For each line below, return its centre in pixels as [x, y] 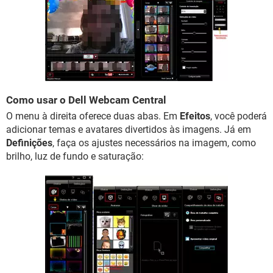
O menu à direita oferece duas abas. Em [93, 116]
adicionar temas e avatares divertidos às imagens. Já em [129, 129]
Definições [29, 143]
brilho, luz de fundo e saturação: [75, 156]
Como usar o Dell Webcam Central [86, 100]
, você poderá [239, 116]
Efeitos [195, 116]
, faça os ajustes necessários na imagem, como [154, 143]
